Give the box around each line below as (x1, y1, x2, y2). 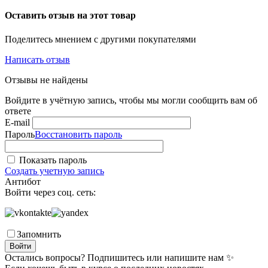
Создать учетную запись (5, 165, 104, 176)
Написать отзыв (5, 54, 70, 65)
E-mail (5, 117, 30, 127)
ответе (5, 105, 31, 116)
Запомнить (17, 229, 61, 239)
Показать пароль (17, 154, 87, 165)
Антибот (5, 176, 41, 187)
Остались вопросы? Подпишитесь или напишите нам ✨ (5, 252, 234, 263)
